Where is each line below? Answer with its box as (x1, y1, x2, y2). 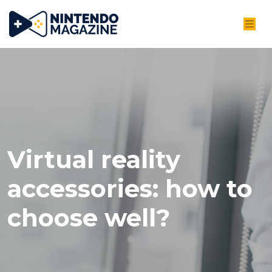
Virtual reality (7, 144, 180, 174)
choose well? (7, 203, 170, 233)
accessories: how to (7, 174, 253, 203)
